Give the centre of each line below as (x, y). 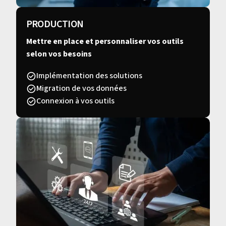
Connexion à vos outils (75, 101)
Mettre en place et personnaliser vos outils (105, 41)
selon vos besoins (59, 54)
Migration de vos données (81, 88)
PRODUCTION (55, 24)
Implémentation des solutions (89, 75)
